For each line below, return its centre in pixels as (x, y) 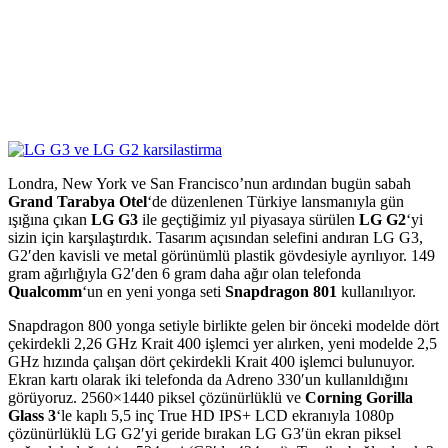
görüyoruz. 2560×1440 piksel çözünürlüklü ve (156, 397)
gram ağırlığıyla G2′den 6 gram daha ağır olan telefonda (184, 273)
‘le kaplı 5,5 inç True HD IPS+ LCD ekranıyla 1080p (225, 415)
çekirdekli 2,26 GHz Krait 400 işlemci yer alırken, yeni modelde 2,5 (222, 343)
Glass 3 (32, 415)
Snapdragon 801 (281, 291)
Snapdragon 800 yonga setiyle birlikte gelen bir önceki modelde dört (223, 325)
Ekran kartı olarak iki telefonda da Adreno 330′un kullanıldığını (208, 379)
